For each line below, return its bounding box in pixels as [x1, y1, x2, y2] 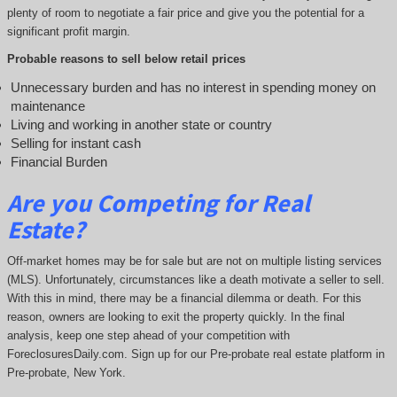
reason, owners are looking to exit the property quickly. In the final [6, 310, 345, 324]
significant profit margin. [6, 24, 130, 38]
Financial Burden [10, 153, 107, 169]
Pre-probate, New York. [6, 366, 126, 380]
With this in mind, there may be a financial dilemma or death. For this [6, 292, 362, 306]
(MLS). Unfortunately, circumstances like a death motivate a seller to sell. [6, 273, 385, 287]
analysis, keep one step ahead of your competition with [6, 329, 290, 343]
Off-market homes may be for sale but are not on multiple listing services [6, 254, 382, 269]
